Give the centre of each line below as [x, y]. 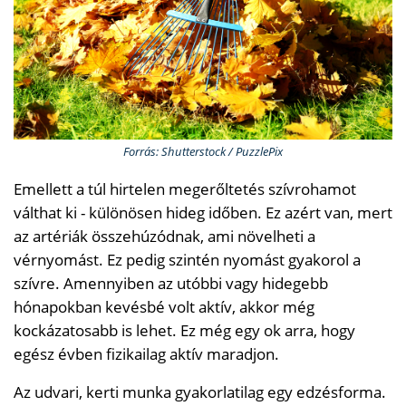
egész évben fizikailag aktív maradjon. [146, 353]
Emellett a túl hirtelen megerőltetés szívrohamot [185, 188]
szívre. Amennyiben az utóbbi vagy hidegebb [171, 283]
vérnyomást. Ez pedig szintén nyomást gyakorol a [187, 259]
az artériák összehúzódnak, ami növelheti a [164, 236]
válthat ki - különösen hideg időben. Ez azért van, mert [203, 212]
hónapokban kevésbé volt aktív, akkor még [164, 306]
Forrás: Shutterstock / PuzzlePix [203, 151]
